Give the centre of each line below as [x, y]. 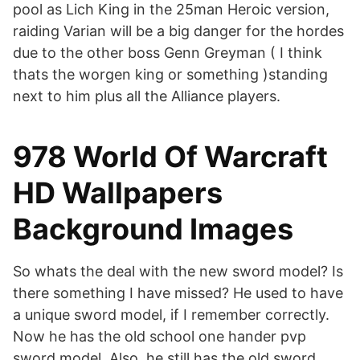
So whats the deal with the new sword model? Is [178, 271]
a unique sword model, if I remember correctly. [171, 315]
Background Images [153, 229]
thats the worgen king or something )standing [170, 74]
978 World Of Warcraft [170, 157]
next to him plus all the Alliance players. [147, 96]
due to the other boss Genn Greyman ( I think [168, 53]
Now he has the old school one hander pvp [160, 336]
